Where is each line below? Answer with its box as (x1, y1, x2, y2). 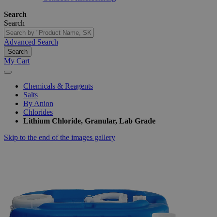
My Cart (4, 57, 30, 65)
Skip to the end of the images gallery (4, 133, 115, 141)
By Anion (23, 99, 53, 108)
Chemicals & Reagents (23, 82, 93, 90)
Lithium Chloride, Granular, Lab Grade (23, 117, 155, 125)
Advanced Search (4, 38, 58, 46)
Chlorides (23, 108, 53, 116)
